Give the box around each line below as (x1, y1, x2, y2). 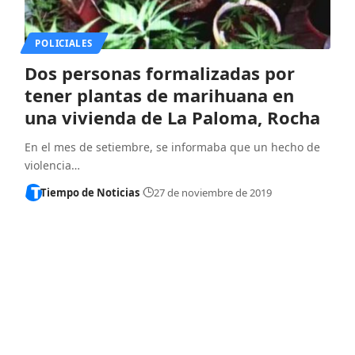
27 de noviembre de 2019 (153, 185, 272, 200)
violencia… (24, 157, 80, 173)
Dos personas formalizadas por (24, 60, 295, 85)
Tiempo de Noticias (40, 185, 140, 200)
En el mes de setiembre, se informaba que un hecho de (24, 139, 320, 155)
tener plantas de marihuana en (24, 82, 294, 107)
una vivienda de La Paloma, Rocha (24, 105, 320, 129)
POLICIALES (35, 36, 93, 49)
